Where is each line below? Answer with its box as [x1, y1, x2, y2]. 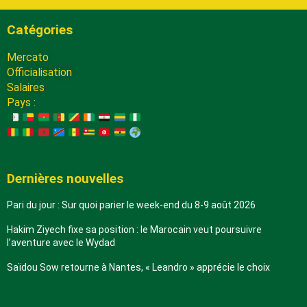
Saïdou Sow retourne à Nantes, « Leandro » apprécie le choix [7, 262, 270, 273]
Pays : [7, 96, 36, 110]
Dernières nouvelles [7, 171, 123, 187]
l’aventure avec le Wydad [7, 237, 115, 249]
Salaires [7, 81, 45, 95]
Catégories [7, 22, 73, 38]
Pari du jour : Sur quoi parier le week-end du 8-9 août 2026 [7, 199, 256, 211]
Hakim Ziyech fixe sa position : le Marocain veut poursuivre [7, 224, 262, 236]
